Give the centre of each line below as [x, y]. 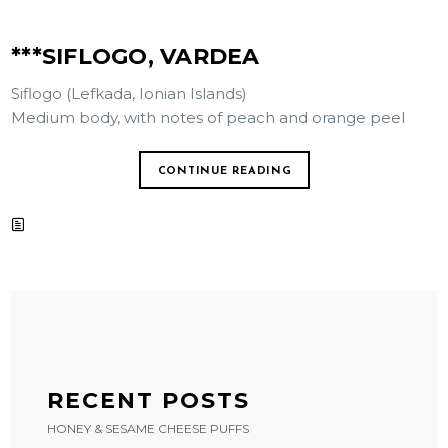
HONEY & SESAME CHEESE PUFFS [148, 428]
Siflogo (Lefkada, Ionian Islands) [129, 93]
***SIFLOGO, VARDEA [135, 56]
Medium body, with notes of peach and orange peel [208, 117]
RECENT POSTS [149, 400]
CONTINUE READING [224, 171]
